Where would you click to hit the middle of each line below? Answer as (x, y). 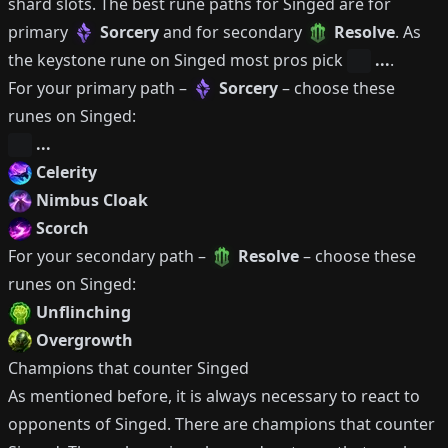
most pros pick (286, 60)
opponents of (61, 424)
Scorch (62, 228)
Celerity (66, 172)
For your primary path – (99, 88)
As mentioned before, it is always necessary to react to (214, 396)
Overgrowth (84, 340)
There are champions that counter (305, 424)
